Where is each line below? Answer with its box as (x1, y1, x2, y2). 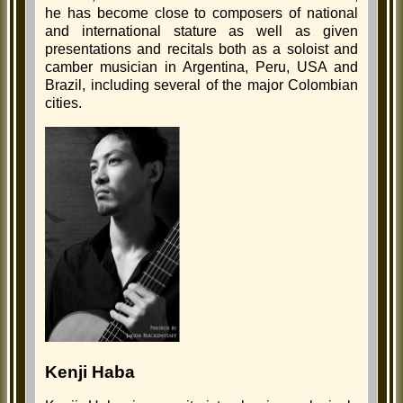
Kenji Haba (45, 362, 135, 381)
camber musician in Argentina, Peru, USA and (45, 59, 358, 76)
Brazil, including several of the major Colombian (45, 77, 358, 94)
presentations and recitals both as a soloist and (45, 41, 358, 58)
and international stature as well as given (45, 23, 358, 40)
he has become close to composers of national (45, 5, 358, 22)
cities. (45, 95, 82, 112)
